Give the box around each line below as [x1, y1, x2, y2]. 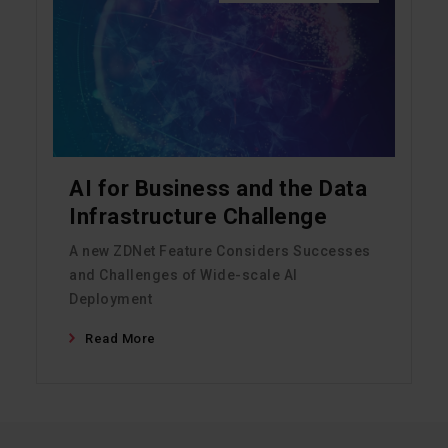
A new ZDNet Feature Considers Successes [69, 243, 371, 260]
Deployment [69, 291, 152, 308]
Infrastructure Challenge [69, 204, 327, 230]
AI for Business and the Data [69, 176, 367, 202]
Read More [85, 331, 156, 347]
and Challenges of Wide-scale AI [69, 267, 298, 284]
